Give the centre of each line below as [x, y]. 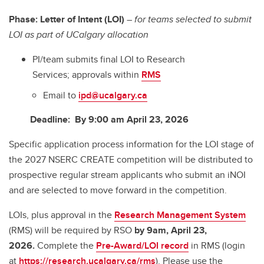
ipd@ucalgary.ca [113, 95]
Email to [61, 95]
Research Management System [180, 214]
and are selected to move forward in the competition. [118, 190]
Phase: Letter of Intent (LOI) [68, 19]
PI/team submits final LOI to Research [109, 59]
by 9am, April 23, [171, 230]
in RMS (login [217, 245]
